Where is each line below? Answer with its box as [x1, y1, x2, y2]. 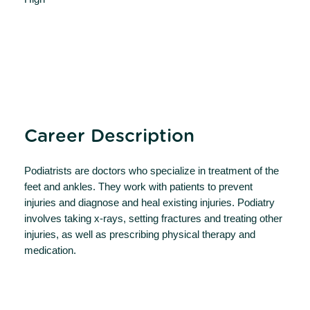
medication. [24, 244, 76, 256]
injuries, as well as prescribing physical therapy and [24, 228, 255, 240]
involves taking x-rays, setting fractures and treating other [24, 212, 282, 224]
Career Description [24, 127, 194, 145]
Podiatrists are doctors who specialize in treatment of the [24, 165, 279, 176]
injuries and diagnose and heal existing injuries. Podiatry [24, 197, 275, 208]
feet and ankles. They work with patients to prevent [24, 181, 253, 192]
